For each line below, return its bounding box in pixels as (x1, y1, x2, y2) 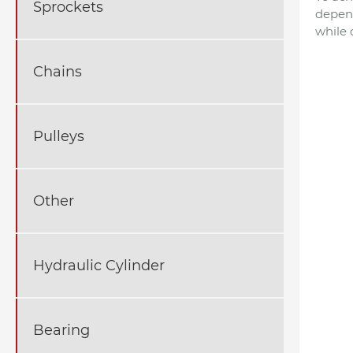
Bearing (33, 321, 90, 339)
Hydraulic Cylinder (33, 256, 165, 274)
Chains (33, 62, 82, 80)
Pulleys (33, 127, 84, 145)
